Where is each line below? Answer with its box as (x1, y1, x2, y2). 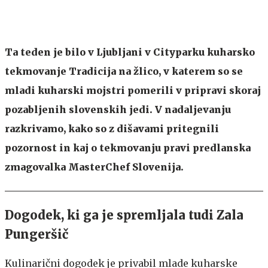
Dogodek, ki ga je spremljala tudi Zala (5, 208, 243, 223)
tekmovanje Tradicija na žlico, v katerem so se (5, 65, 243, 77)
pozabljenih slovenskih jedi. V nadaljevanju (5, 103, 231, 115)
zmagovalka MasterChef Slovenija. (5, 161, 184, 173)
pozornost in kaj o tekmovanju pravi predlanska (5, 142, 251, 154)
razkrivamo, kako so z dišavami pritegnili (5, 123, 219, 135)
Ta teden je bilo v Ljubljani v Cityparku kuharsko (5, 46, 255, 58)
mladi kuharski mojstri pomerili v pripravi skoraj (5, 84, 261, 96)
